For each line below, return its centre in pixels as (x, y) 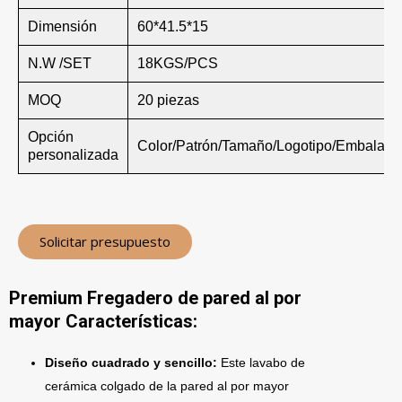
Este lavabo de (263, 363)
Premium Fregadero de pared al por (155, 298)
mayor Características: (103, 321)
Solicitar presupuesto (105, 241)
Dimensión (62, 26)
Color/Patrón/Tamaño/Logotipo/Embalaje (267, 146)
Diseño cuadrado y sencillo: (133, 363)
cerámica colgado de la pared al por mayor (167, 386)
